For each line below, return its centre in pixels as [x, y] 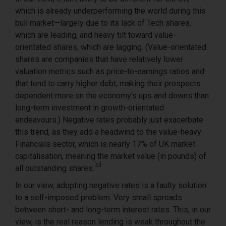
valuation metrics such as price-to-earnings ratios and [110, 71]
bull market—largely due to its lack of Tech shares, [103, 23]
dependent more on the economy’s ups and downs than [112, 95]
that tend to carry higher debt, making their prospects [108, 83]
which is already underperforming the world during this [110, 11]
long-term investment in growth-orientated [90, 107]
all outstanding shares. [55, 168]
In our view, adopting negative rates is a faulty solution [111, 185]
